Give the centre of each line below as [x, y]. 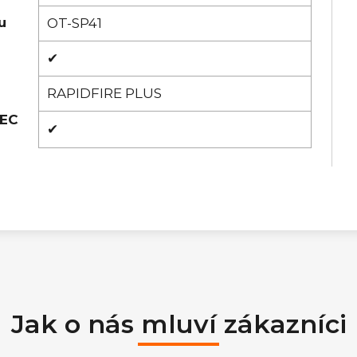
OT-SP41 [75, 23]
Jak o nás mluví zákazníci [178, 324]
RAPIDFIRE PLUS [104, 93]
